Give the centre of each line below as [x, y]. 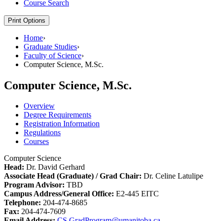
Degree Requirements [57, 115]
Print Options [27, 20]
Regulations [42, 133]
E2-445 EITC [136, 194]
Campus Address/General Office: [59, 194]
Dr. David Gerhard [55, 167]
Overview [39, 106]
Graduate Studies [50, 46]
